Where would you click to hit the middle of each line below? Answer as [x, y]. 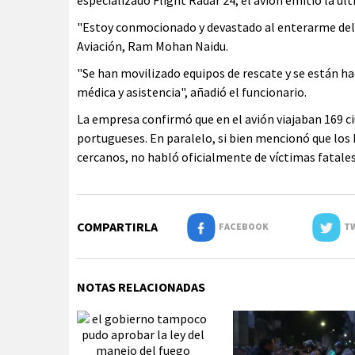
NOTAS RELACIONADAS [141, 287]
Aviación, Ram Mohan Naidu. [153, 46]
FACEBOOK [242, 226]
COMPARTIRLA [117, 227]
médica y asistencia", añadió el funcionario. [192, 92]
